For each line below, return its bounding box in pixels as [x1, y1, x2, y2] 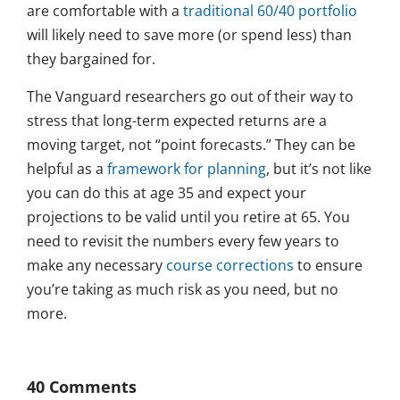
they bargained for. [27, 49, 155, 70]
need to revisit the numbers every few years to [27, 231, 339, 252]
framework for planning [107, 159, 266, 179]
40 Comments [27, 376, 137, 398]
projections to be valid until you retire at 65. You [27, 207, 350, 228]
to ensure [294, 255, 362, 276]
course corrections [166, 255, 294, 276]
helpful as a [27, 159, 107, 179]
